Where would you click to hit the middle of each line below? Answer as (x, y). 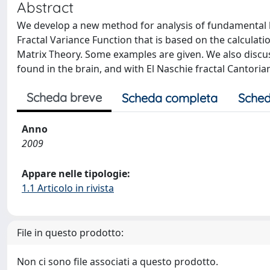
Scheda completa (170, 98)
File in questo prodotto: (70, 233)
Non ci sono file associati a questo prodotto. (118, 262)
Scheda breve (64, 97)
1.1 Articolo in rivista (68, 188)
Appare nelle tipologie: (76, 174)
